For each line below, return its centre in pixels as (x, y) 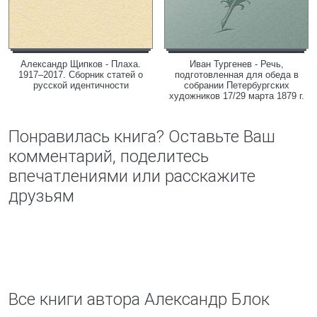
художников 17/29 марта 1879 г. (236, 96)
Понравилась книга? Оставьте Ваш (142, 137)
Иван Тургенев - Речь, (236, 64)
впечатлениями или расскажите (132, 176)
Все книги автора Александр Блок (139, 299)
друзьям (41, 196)
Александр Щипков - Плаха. (81, 64)
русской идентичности (81, 85)
